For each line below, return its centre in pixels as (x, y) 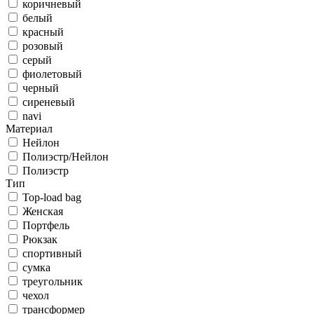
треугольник (53, 281)
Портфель (46, 225)
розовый (43, 46)
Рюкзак (40, 239)
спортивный (52, 253)
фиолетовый (52, 74)
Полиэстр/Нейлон (66, 157)
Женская (43, 211)
